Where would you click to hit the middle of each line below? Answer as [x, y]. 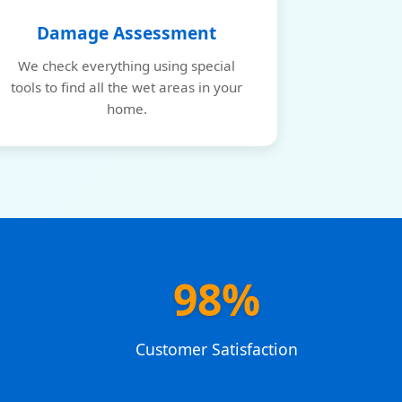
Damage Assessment [127, 33]
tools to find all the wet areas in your [127, 87]
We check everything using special [127, 66]
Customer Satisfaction [216, 349]
